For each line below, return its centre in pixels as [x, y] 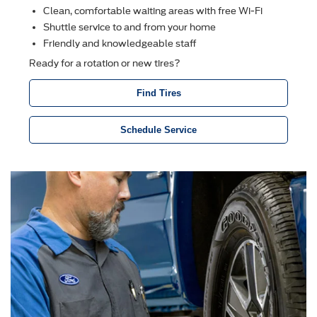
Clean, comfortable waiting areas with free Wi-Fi [153, 11]
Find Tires [158, 93]
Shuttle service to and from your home [129, 28]
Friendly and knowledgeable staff [120, 44]
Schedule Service [158, 130]
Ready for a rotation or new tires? [105, 64]
